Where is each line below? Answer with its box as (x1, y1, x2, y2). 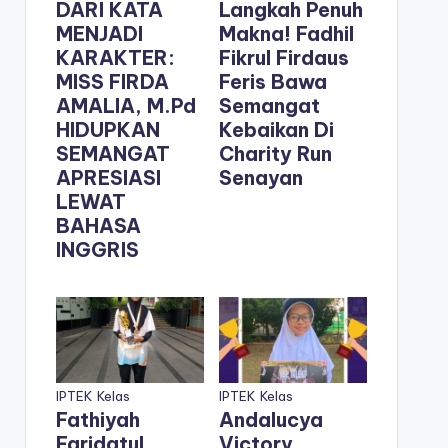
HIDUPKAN (55, 117, 160, 143)
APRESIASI (55, 165, 161, 191)
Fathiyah (55, 406, 140, 432)
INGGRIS (55, 237, 139, 263)
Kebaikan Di (218, 117, 334, 143)
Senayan (218, 165, 303, 191)
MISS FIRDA (55, 69, 169, 95)
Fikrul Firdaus (218, 45, 349, 71)
